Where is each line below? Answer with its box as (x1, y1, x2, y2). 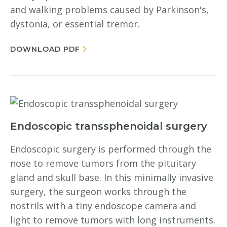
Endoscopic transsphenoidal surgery (10, 120, 207, 132)
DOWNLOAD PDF (10, 45, 80, 54)
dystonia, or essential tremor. (10, 18, 140, 30)
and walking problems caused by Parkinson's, (10, 4, 209, 16)
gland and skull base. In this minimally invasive (10, 171, 213, 183)
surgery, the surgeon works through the (10, 185, 186, 198)
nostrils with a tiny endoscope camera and (10, 200, 196, 212)
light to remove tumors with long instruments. (10, 214, 215, 226)
